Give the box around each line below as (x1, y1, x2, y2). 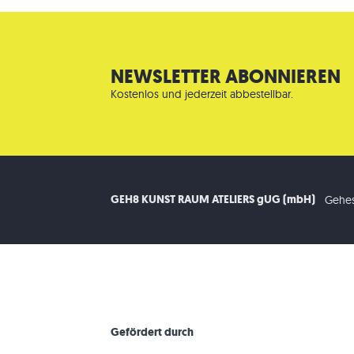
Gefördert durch (110, 324, 194, 340)
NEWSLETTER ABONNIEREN (110, 64, 341, 89)
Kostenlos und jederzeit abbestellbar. (110, 87, 293, 101)
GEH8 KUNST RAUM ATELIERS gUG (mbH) (110, 192, 315, 207)
